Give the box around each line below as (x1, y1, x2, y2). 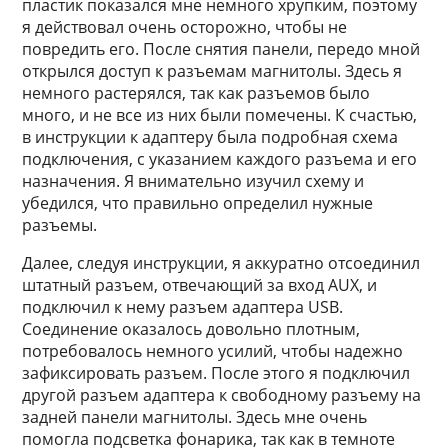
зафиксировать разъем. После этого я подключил (22, 362, 411, 384)
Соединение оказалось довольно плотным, (22, 318, 361, 340)
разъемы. (22, 214, 98, 236)
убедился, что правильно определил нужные (22, 192, 374, 214)
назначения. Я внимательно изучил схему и (22, 170, 365, 192)
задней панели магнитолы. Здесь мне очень (22, 406, 368, 428)
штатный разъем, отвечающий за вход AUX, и (22, 274, 378, 296)
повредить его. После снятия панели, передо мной (22, 38, 421, 60)
